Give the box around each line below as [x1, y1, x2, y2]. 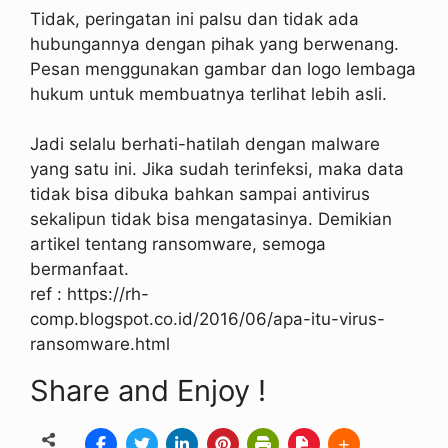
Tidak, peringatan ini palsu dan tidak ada [30, 8, 359, 29]
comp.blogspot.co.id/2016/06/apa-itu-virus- [30, 309, 385, 330]
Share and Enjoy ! [30, 373, 266, 409]
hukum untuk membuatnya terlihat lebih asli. [30, 83, 387, 104]
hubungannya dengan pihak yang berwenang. [30, 33, 399, 54]
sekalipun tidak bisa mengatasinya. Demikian [30, 209, 392, 230]
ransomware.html [30, 334, 170, 355]
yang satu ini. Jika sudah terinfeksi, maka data [30, 159, 404, 180]
